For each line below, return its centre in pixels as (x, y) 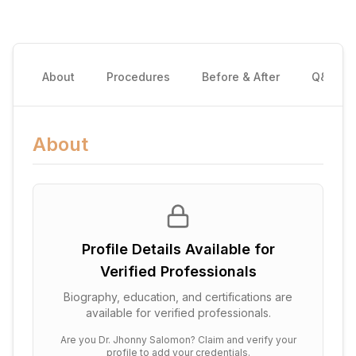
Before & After (241, 77)
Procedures (138, 77)
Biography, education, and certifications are (178, 297)
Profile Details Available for (178, 249)
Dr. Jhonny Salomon (144, 340)
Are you (79, 340)
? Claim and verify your (243, 340)
